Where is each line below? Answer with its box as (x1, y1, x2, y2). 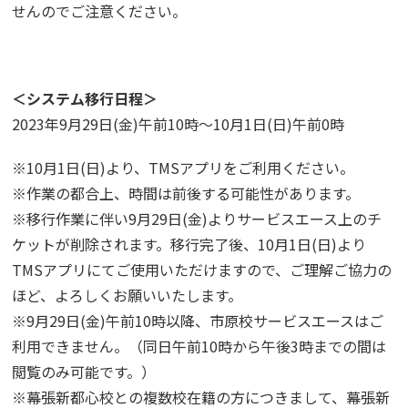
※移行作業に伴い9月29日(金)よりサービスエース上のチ (12, 208, 382, 229)
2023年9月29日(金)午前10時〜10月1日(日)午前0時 (12, 113, 345, 135)
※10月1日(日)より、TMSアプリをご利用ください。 (12, 157, 355, 178)
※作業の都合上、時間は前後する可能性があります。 (12, 182, 361, 204)
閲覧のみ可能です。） (12, 361, 157, 382)
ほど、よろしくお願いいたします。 (12, 284, 243, 306)
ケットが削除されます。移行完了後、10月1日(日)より (12, 233, 367, 255)
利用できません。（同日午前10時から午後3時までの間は (12, 335, 387, 357)
